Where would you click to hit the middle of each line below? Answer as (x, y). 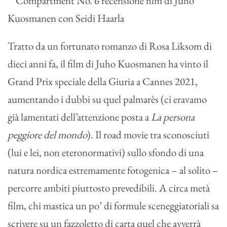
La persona (173, 117)
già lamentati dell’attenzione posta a (79, 117)
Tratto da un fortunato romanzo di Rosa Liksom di (110, 46)
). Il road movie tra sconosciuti (148, 135)
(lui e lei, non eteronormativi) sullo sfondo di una (106, 153)
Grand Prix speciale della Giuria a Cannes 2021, (103, 82)
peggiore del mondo (47, 135)
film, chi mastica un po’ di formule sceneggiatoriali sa (113, 206)
